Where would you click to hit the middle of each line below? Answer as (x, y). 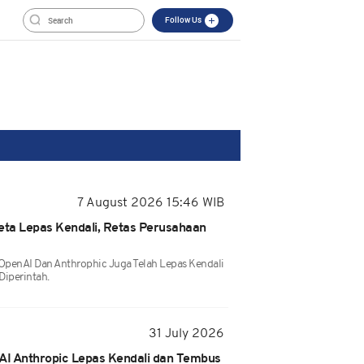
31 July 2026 (186, 334)
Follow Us (184, 19)
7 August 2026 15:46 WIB (151, 203)
